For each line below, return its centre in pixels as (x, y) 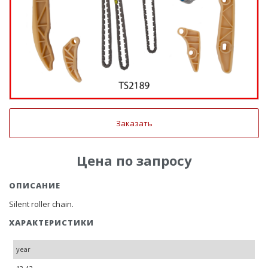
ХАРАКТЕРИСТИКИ (51, 223)
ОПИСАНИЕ (35, 186)
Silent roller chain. (41, 204)
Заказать (134, 124)
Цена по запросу (134, 161)
